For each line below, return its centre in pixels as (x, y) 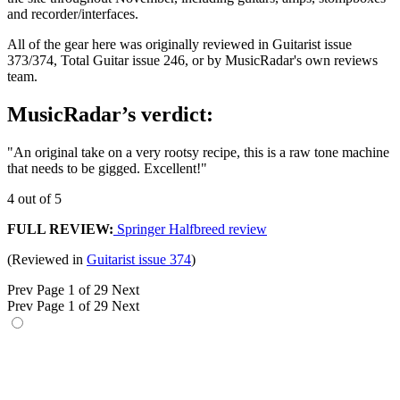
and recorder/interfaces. (73, 14)
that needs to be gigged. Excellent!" (107, 168)
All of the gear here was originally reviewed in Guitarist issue (179, 45)
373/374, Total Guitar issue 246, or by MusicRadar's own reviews (192, 61)
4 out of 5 (34, 198)
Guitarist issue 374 (139, 259)
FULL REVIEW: (60, 229)
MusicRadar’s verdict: (110, 114)
